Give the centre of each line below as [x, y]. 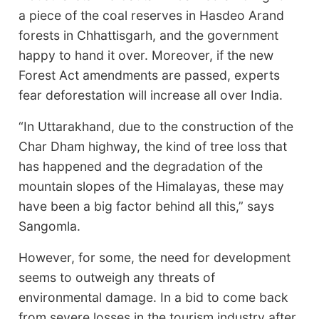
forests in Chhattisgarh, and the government [149, 35]
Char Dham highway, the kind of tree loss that [153, 146]
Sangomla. [50, 226]
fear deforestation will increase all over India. [151, 95]
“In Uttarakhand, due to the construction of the [156, 126]
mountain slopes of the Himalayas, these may [152, 186]
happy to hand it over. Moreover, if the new [146, 55]
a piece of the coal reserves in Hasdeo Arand [152, 15]
